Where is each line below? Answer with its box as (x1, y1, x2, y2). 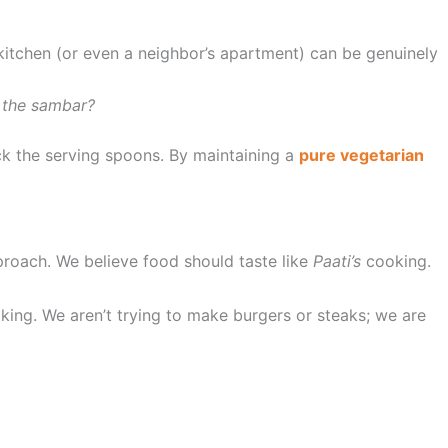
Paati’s (313, 250, 361, 271)
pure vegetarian (299, 144, 424, 165)
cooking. (361, 250, 431, 271)
